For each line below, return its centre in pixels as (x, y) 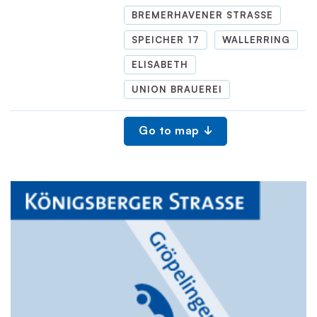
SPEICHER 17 (166, 40)
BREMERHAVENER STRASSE (199, 15)
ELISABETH (160, 64)
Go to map (169, 130)
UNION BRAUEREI (177, 89)
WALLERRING (256, 40)
